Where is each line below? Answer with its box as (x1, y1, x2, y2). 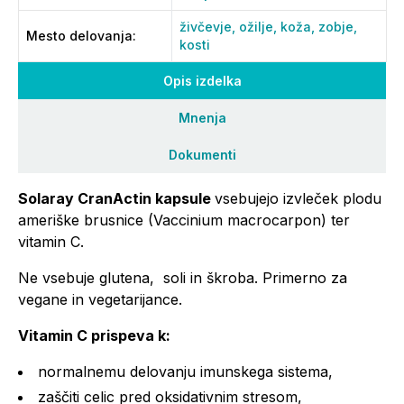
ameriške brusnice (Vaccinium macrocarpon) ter (18, 211, 350, 229)
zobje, (318, 19, 357, 34)
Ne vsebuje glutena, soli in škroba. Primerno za (18, 269, 347, 287)
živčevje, (179, 19, 239, 34)
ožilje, (239, 19, 280, 34)
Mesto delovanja (26, 28, 133, 43)
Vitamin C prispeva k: (18, 326, 170, 344)
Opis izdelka (162, 73, 242, 88)
